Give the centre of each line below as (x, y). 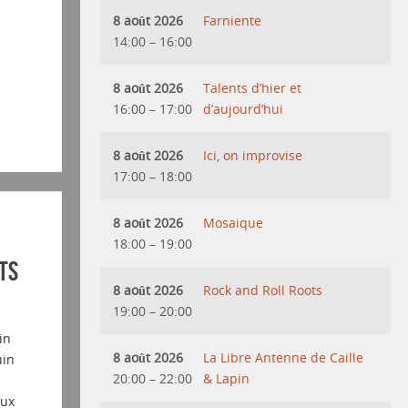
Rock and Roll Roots (263, 290)
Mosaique (234, 222)
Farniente (233, 20)
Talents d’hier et (253, 87)
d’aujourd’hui (244, 108)
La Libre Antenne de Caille (284, 357)
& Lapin (227, 378)
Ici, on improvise (253, 155)
